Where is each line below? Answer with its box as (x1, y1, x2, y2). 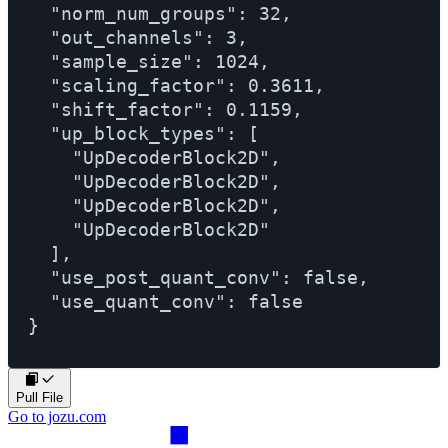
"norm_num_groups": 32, (28, 2, 292, 24)
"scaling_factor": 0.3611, (28, 74, 325, 96)
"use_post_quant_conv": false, (28, 266, 369, 288)
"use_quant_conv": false (28, 290, 303, 312)
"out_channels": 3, (28, 26, 248, 48)
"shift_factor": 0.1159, (28, 98, 303, 120)
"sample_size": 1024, (28, 50, 270, 72)
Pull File (16, 389, 63, 405)
